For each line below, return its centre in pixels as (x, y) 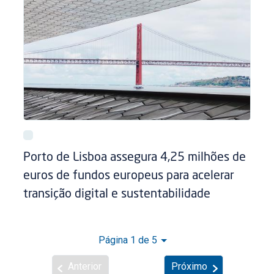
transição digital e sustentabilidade (117, 194)
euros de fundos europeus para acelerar (129, 176)
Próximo (190, 266)
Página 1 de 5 (128, 240)
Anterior (84, 266)
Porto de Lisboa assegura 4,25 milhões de (135, 157)
